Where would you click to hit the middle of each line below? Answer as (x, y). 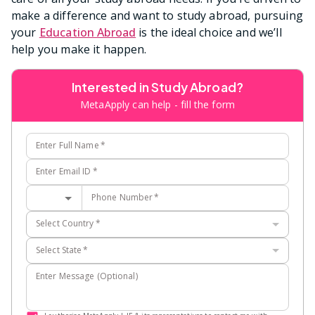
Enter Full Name (67, 145)
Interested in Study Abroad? (157, 86)
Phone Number (122, 198)
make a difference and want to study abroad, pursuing (157, 15)
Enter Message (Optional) (87, 276)
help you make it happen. (79, 49)
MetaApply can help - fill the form (157, 104)
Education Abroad (88, 32)
